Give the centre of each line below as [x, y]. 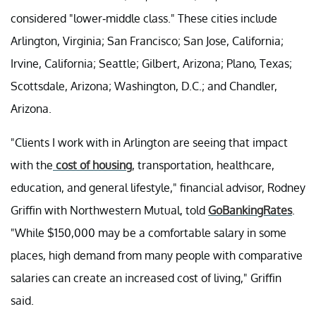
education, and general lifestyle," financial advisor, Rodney [158, 187]
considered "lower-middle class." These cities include [144, 18]
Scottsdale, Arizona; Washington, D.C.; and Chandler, [144, 86]
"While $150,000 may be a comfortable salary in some [148, 232]
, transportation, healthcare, [203, 165]
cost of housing [92, 165]
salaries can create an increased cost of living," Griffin [146, 278]
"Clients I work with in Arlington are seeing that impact [149, 142]
